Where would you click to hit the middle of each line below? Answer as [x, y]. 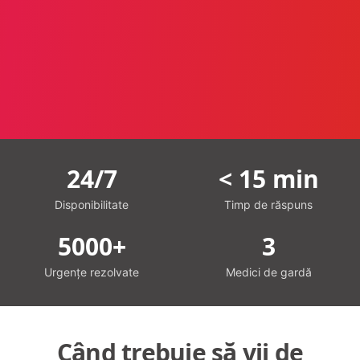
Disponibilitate [92, 204]
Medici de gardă [268, 272]
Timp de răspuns [268, 204]
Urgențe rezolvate [92, 272]
